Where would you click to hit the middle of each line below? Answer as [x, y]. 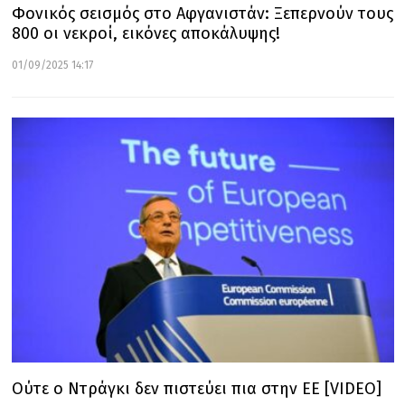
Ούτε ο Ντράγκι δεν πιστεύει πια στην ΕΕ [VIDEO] [196, 388]
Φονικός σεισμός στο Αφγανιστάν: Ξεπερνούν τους [202, 14]
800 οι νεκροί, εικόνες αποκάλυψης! [146, 34]
